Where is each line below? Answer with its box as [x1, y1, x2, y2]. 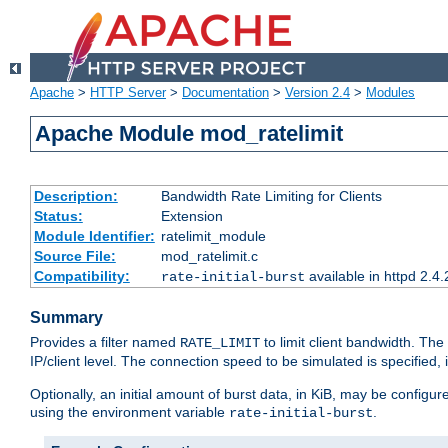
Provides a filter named [30, 334, 180, 351]
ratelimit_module [160, 228, 266, 245]
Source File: [33, 248, 116, 265]
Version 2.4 [285, 85, 350, 101]
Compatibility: [33, 268, 130, 285]
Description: [33, 188, 118, 205]
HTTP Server [90, 85, 166, 101]
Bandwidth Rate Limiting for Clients [160, 188, 382, 205]
